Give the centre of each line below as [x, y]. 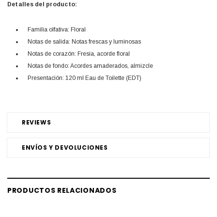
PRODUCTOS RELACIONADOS [62, 191]
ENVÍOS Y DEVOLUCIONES [65, 148]
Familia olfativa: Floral [57, 30]
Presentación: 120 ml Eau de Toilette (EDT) [85, 78]
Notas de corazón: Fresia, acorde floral [79, 54]
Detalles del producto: [42, 5]
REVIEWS [37, 123]
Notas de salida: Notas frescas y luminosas [84, 42]
